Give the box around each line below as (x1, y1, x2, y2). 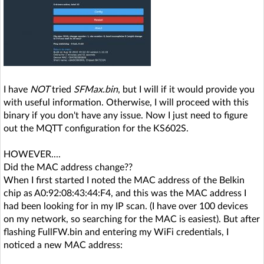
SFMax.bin (74, 84, 118, 94)
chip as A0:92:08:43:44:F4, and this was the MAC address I (4, 188, 246, 198)
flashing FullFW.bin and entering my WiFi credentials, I (4, 227, 229, 237)
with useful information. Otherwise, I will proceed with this (4, 97, 249, 107)
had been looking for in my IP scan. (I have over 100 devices (4, 201, 248, 211)
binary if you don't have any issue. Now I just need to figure (4, 110, 247, 120)
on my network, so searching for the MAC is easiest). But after (4, 214, 260, 224)
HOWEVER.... (4, 149, 61, 159)
